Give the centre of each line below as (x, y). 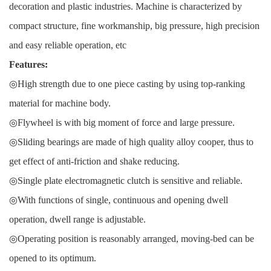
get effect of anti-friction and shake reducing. (94, 162)
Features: (28, 65)
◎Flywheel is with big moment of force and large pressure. (122, 123)
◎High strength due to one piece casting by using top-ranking (127, 84)
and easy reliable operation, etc (68, 45)
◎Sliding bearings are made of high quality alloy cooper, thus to (131, 142)
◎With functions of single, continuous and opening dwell (119, 200)
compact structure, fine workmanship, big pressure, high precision (134, 26)
